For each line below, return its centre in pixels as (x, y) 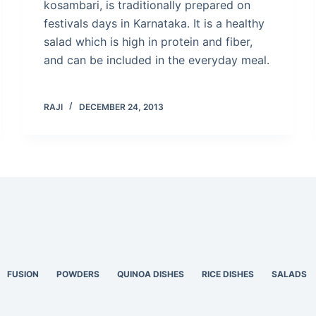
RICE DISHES (228, 274)
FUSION (23, 274)
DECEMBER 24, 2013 (122, 107)
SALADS (290, 274)
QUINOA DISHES (151, 274)
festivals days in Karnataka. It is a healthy (154, 23)
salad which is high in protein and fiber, (148, 41)
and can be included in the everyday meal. (157, 60)
